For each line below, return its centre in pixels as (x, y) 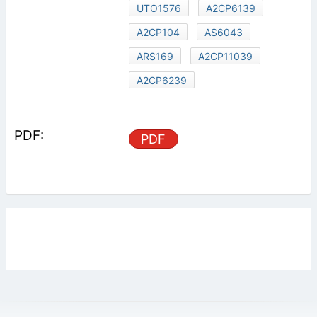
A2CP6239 (161, 80)
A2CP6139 (230, 8)
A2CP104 (158, 32)
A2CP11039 (225, 56)
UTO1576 (158, 8)
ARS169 (155, 56)
